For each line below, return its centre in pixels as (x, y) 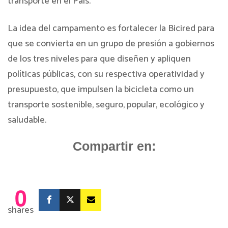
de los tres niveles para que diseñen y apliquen (99, 59)
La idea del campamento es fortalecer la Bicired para (111, 28)
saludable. (27, 120)
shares (21, 210)
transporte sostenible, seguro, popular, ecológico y (106, 105)
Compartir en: (114, 146)
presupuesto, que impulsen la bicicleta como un (101, 90)
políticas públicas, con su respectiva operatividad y (106, 74)
